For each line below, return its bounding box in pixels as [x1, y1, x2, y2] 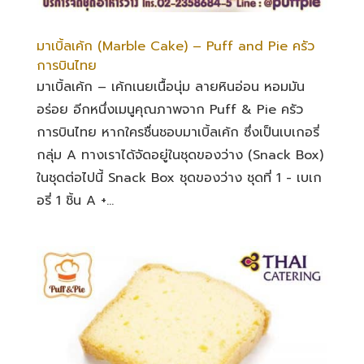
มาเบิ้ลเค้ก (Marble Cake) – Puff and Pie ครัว [36, 36, 314, 56]
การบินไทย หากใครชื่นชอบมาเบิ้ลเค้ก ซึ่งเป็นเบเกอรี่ [36, 122, 319, 142]
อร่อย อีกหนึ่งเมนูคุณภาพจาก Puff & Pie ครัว [36, 99, 303, 119]
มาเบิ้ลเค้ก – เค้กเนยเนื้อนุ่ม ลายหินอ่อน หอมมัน [36, 76, 305, 97]
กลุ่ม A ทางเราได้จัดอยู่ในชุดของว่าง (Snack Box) [36, 145, 323, 165]
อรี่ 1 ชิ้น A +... [36, 190, 114, 210]
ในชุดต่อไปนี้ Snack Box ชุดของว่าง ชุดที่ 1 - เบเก [36, 167, 322, 188]
